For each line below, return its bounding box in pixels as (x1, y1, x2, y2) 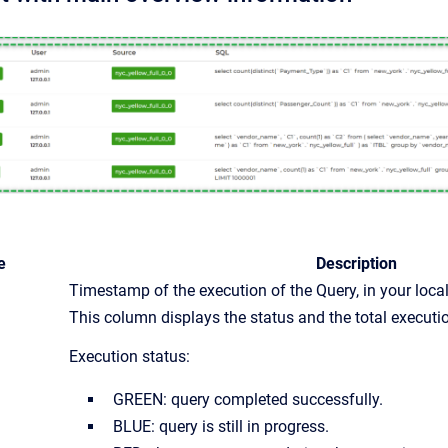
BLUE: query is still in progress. (113, 416, 329, 436)
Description (316, 253, 397, 273)
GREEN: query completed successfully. (113, 389, 383, 409)
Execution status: (69, 346, 190, 366)
